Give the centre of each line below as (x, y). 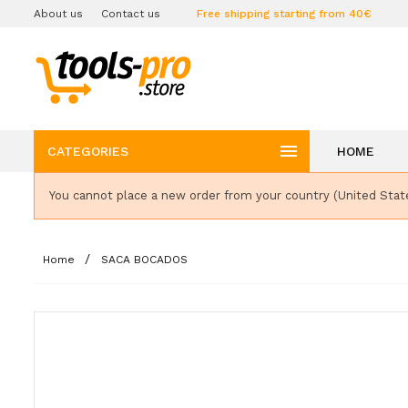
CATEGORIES (88, 151)
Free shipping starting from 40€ (284, 14)
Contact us (131, 14)
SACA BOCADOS (144, 260)
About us (58, 14)
